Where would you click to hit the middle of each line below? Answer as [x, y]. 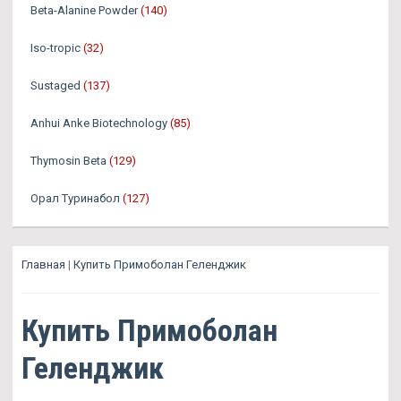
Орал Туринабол [75, 198]
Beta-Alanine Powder [84, 10]
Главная [43, 264]
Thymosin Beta [68, 160]
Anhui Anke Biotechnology [99, 123]
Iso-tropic [55, 47]
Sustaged [55, 85]
